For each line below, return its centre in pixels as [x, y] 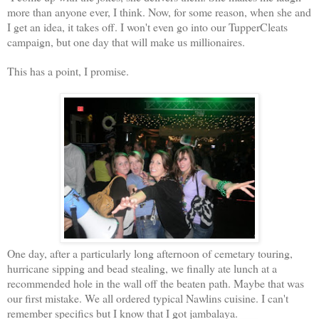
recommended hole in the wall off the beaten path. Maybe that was [156, 283]
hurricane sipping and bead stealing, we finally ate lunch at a [142, 268]
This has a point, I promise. [68, 70]
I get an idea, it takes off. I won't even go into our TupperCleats [147, 26]
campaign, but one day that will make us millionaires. [126, 41]
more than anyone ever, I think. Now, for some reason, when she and [159, 11]
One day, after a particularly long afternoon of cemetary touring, [150, 253]
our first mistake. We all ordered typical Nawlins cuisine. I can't [148, 298]
